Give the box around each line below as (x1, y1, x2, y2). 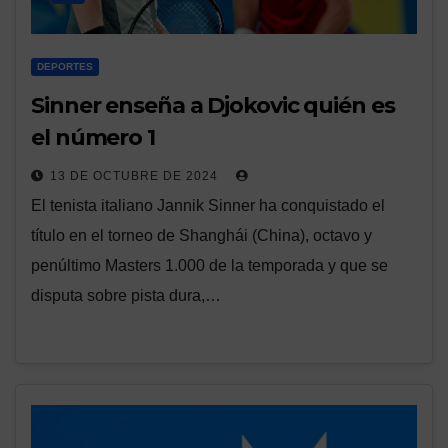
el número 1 (31, 124, 155, 152)
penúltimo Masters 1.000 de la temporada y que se (31, 257, 388, 275)
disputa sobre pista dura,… (31, 287, 221, 305)
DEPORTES (37, 61, 93, 73)
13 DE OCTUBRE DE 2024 (50, 169, 222, 184)
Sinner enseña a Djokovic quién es (31, 92, 395, 120)
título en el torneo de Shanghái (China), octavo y (31, 227, 372, 245)
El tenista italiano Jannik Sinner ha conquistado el (31, 197, 385, 215)
